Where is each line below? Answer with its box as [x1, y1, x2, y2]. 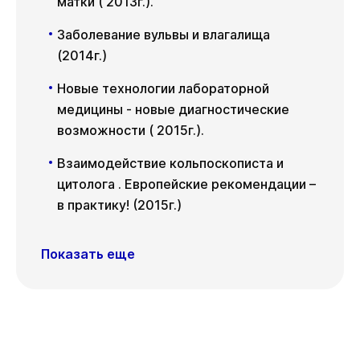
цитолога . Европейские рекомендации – [57, 175, 316, 192]
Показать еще [41, 245, 135, 262]
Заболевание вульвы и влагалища [57, 26, 270, 43]
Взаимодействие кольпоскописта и [57, 154, 284, 171]
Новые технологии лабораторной [57, 80, 269, 96]
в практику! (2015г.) [57, 196, 182, 213]
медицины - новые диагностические [57, 100, 289, 117]
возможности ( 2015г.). [57, 121, 204, 138]
